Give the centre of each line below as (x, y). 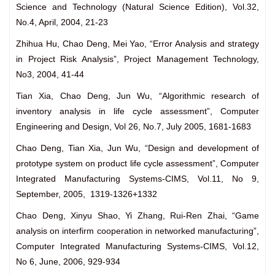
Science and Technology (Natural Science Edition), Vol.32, (137, 7)
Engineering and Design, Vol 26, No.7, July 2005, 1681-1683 (134, 127)
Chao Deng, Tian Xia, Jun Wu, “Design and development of (137, 148)
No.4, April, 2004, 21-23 (62, 22)
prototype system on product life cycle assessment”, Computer (137, 164)
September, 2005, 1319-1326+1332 (87, 194)
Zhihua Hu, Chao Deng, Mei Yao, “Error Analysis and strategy (137, 44)
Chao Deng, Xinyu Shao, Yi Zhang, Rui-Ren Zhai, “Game (137, 216)
